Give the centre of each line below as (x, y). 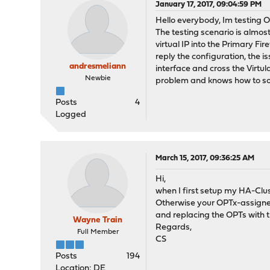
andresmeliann (98, 67)
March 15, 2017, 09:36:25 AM (205, 158)
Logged (71, 115)
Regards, (174, 228)
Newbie (98, 78)
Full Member (98, 232)
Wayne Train (98, 220)
